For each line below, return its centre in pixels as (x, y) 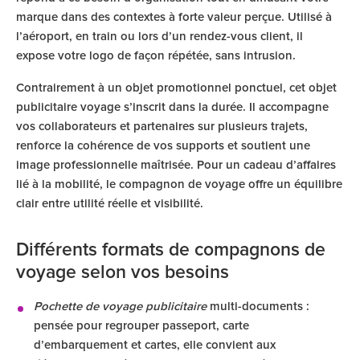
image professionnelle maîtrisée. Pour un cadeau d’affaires (176, 165)
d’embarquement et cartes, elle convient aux (155, 345)
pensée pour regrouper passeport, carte (141, 326)
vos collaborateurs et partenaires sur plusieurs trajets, (162, 127)
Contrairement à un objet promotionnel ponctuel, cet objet (176, 88)
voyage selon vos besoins (123, 273)
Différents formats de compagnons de (171, 250)
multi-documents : (258, 307)
